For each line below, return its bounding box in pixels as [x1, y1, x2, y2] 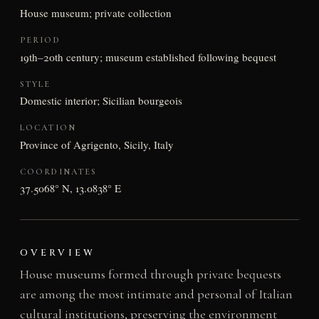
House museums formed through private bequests [19, 266, 281, 283]
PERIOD [19, 34, 61, 45]
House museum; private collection [19, 6, 172, 20]
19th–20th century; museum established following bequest [19, 49, 276, 64]
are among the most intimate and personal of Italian [19, 286, 293, 303]
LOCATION [19, 122, 76, 133]
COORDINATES [19, 166, 98, 177]
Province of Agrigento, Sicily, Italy [19, 137, 174, 152]
